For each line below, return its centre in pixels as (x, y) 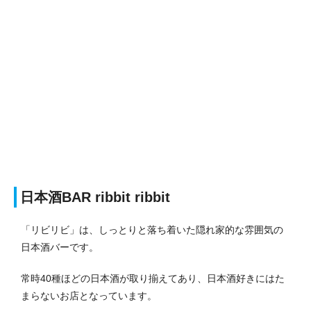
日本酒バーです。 (60, 247)
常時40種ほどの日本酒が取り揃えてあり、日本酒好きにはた (153, 278)
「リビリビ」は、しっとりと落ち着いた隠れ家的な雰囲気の (152, 229)
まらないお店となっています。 (89, 295)
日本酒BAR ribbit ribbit (95, 197)
